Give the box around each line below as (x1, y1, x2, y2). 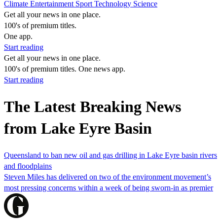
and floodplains (4, 161, 52, 170)
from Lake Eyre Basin (4, 119, 152, 138)
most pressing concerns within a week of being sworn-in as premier (4, 183, 213, 192)
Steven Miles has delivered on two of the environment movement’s (4, 172, 211, 181)
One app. (4, 32, 33, 40)
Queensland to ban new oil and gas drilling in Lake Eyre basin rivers (4, 150, 217, 159)
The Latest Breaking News (4, 98, 181, 116)
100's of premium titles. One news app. (4, 65, 125, 73)
